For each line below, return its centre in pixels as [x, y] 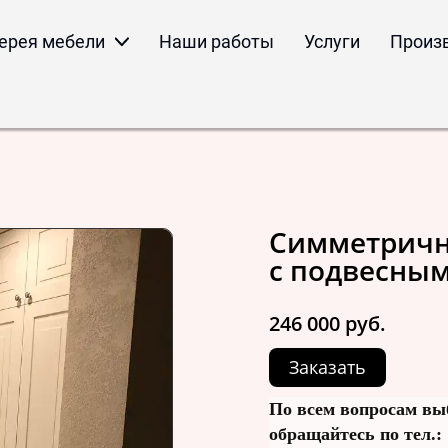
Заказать [327, 366]
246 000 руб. [327, 323]
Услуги [332, 41]
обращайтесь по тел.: [355, 433]
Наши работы [217, 41]
